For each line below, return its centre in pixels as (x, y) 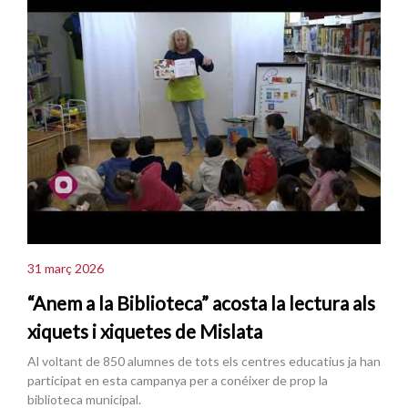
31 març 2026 (66, 268)
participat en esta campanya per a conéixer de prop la (178, 381)
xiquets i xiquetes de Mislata (145, 331)
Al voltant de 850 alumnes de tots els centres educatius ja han (204, 362)
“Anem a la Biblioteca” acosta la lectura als (201, 302)
